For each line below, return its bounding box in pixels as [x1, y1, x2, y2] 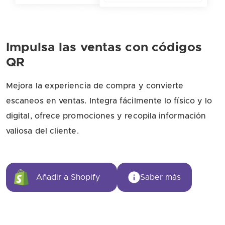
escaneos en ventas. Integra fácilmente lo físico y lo [6, 97, 212, 105]
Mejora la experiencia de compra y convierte [6, 82, 184, 90]
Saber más [140, 173, 181, 181]
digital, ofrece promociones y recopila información [6, 112, 206, 120]
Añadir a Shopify [36, 173, 100, 181]
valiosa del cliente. [6, 127, 79, 135]
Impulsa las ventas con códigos [6, 41, 202, 54]
